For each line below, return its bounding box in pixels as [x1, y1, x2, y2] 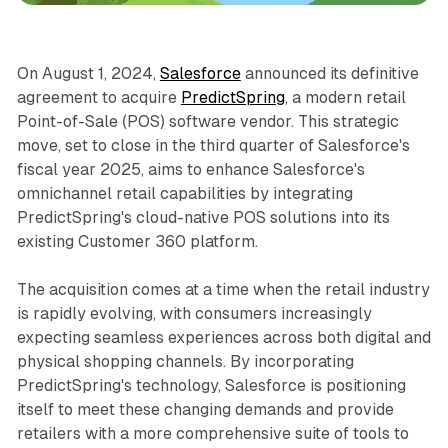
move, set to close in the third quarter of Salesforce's [16, 135, 410, 155]
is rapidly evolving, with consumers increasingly [16, 303, 372, 323]
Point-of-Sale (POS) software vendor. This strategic [16, 111, 399, 131]
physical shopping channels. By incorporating [16, 351, 354, 371]
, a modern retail [284, 87, 406, 107]
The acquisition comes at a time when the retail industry [16, 279, 430, 299]
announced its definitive [240, 63, 419, 83]
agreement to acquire [16, 87, 181, 107]
